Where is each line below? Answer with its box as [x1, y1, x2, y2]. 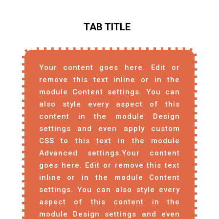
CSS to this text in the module [39, 136, 180, 146]
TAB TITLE [83, 21, 131, 33]
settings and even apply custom [39, 124, 180, 133]
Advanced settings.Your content [39, 149, 180, 158]
